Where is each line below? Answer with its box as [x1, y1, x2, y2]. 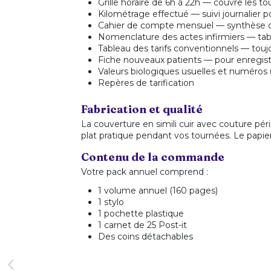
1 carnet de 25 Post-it [98, 219, 188, 230]
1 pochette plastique [98, 207, 184, 219]
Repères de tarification [98, 77, 195, 89]
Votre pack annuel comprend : [81, 166, 209, 178]
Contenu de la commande [81, 150, 225, 165]
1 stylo [98, 196, 125, 207]
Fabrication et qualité [81, 102, 203, 117]
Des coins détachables [98, 230, 194, 242]
